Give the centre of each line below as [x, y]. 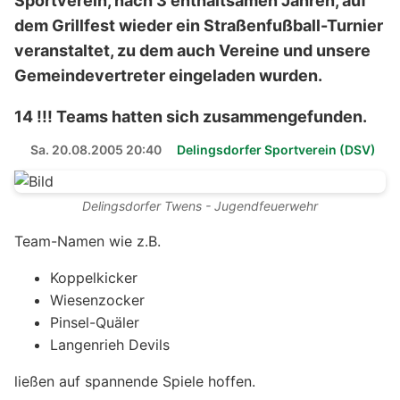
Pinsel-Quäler [95, 323]
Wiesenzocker [97, 300]
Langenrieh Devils [110, 345]
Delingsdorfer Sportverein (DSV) [276, 150]
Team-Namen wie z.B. [87, 242]
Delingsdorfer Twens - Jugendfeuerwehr [200, 206]
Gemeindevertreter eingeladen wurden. [168, 76]
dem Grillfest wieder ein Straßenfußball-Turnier [199, 26]
